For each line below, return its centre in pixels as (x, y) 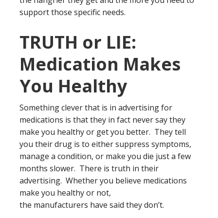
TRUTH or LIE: (78, 42)
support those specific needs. (73, 12)
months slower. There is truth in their (89, 168)
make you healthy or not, (65, 193)
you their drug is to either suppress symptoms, (105, 144)
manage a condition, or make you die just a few (105, 156)
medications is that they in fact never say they (102, 120)
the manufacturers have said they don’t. (92, 205)
